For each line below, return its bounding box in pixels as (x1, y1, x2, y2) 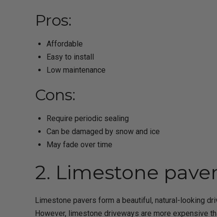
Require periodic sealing (46, 113, 129, 123)
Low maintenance (46, 65, 106, 75)
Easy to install (46, 52, 94, 62)
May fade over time (46, 139, 112, 149)
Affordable (46, 39, 83, 48)
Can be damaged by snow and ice (46, 126, 160, 136)
